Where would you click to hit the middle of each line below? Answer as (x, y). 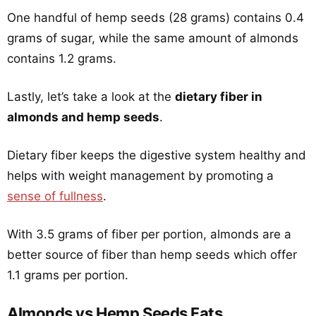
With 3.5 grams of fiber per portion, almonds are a (149, 234)
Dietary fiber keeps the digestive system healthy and (157, 155)
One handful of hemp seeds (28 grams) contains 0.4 (156, 18)
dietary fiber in (219, 97)
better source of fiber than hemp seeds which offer (152, 255)
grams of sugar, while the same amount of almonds (153, 38)
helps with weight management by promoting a (140, 176)
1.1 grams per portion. (68, 275)
